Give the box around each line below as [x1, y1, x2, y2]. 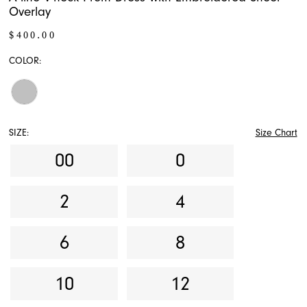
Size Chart [255, 127, 297, 138]
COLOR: [9, 56, 42, 67]
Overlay [9, 4, 51, 20]
